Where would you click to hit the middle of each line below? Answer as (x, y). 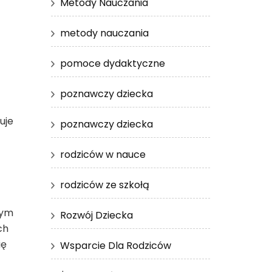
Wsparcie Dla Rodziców (115, 245)
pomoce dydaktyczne (112, 63)
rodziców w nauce (103, 154)
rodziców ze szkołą (104, 185)
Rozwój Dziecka (96, 215)
